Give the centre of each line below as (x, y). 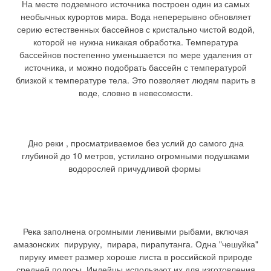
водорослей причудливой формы (135, 168)
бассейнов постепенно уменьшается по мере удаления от (135, 54)
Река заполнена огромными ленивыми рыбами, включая (135, 231)
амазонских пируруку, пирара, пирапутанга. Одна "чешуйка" (135, 243)
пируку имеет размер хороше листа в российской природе (135, 256)
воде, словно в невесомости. (135, 92)
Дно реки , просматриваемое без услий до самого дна (135, 142)
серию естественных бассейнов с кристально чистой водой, (135, 29)
